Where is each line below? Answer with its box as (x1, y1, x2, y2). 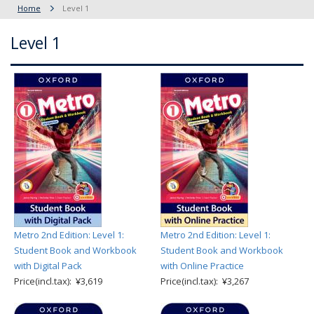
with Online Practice (161, 259, 244, 272)
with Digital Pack (14, 259, 82, 272)
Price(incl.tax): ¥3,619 (14, 275, 102, 287)
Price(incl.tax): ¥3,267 (161, 275, 249, 287)
